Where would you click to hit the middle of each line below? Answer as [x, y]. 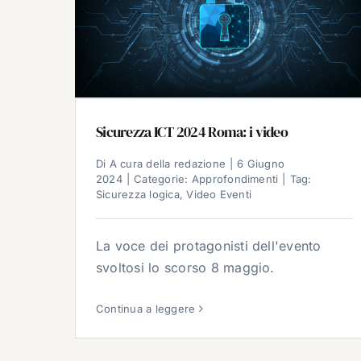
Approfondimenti [235, 179]
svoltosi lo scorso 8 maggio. [185, 268]
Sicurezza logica [138, 195]
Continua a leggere [146, 309]
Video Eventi [219, 195]
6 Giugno [261, 164]
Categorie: [163, 179]
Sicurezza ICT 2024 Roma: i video [192, 132]
